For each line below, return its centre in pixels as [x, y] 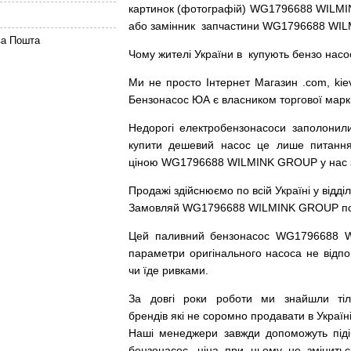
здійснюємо [204, 190]
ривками [184, 270]
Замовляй [154, 208]
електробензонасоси [233, 128]
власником [249, 100]
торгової [301, 100]
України [214, 54]
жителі [175, 54]
